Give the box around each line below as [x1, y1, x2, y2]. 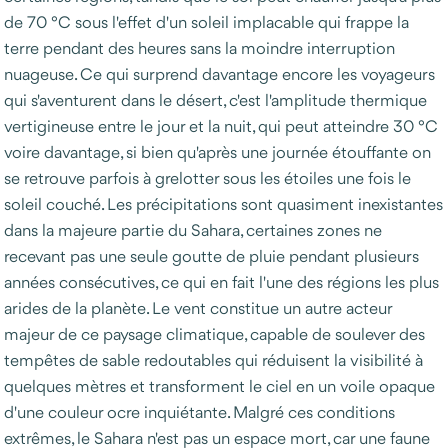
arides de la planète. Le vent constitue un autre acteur [4, 296, 392, 319]
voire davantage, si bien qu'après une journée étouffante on [4, 140, 431, 163]
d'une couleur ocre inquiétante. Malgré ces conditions [4, 400, 395, 423]
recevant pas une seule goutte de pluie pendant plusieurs [4, 244, 419, 267]
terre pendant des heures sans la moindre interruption [4, 36, 395, 59]
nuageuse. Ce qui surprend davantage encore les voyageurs [4, 62, 435, 85]
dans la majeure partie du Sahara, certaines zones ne [4, 218, 382, 241]
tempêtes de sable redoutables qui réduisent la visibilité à [4, 348, 423, 371]
